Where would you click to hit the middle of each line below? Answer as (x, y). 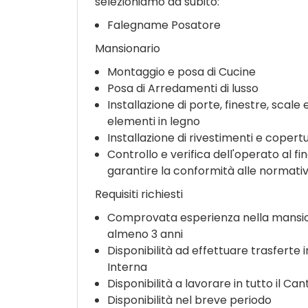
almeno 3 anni (145, 234)
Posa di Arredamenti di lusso (183, 88)
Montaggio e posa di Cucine (181, 72)
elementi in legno (154, 121)
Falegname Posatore (164, 25)
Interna (127, 267)
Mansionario (128, 48)
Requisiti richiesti (139, 194)
